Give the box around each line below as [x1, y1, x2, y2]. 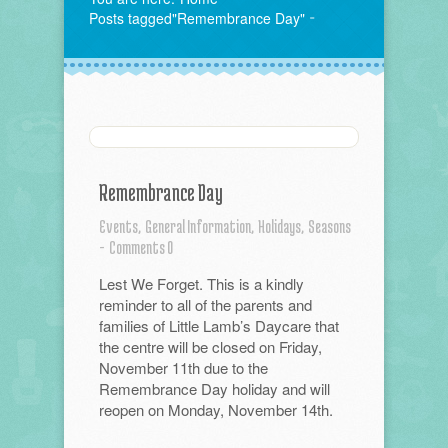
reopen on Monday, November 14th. [99, 399, 333, 420]
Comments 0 [109, 237, 173, 257]
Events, [99, 216, 141, 236]
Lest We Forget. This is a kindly [99, 273, 304, 294]
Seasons [308, 216, 351, 236]
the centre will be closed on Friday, [99, 336, 322, 357]
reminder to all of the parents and [99, 294, 312, 315]
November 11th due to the [99, 357, 268, 378]
